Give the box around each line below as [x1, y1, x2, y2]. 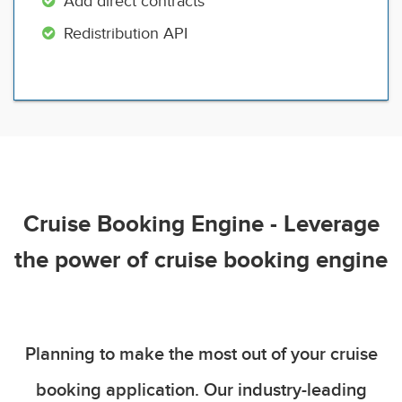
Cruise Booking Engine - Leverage [22, 209, 380, 239]
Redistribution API [64, 23, 188, 43]
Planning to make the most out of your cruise [24, 343, 378, 365]
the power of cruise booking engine [14, 245, 388, 275]
